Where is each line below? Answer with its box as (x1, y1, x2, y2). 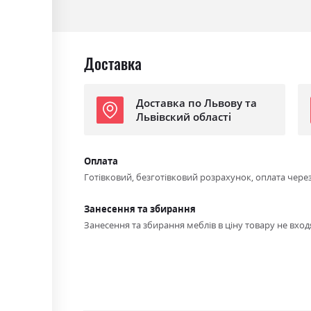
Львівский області (135, 109, 231, 124)
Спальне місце (84, 25, 139, 36)
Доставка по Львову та (135, 95, 257, 110)
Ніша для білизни (84, 1, 149, 12)
